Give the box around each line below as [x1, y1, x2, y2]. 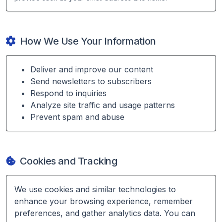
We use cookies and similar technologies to [14, 184, 176, 194]
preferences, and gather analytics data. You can [14, 208, 195, 218]
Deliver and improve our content [30, 64, 153, 74]
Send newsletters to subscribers [30, 76, 152, 86]
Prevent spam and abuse [30, 112, 124, 122]
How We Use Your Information [19, 35, 156, 47]
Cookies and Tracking [19, 155, 117, 167]
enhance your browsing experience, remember [14, 196, 193, 206]
